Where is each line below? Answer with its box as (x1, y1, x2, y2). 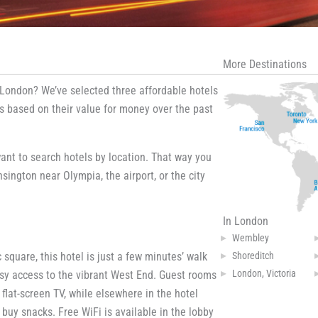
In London (223, 214, 268, 228)
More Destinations (223, 57, 307, 71)
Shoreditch (232, 249, 274, 261)
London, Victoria (232, 267, 296, 279)
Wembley (232, 231, 269, 243)
